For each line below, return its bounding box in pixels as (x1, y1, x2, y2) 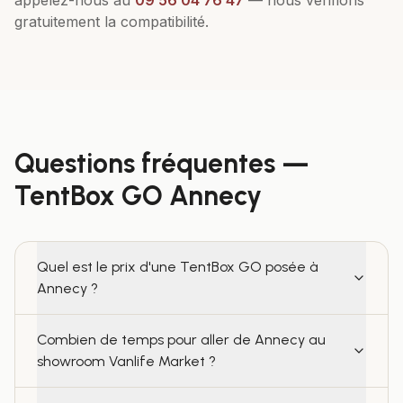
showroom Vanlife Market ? (37, 353, 216, 370)
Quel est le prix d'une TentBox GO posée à (37, 258, 318, 275)
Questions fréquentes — (14, 147, 309, 180)
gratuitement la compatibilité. (14, 13, 209, 31)
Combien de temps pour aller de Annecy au (37, 331, 326, 348)
